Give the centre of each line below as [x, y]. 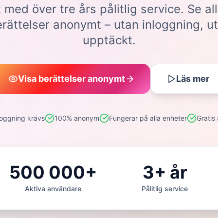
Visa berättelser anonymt [72, 79]
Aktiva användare [53, 189]
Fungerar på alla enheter [148, 118]
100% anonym [77, 118]
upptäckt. [109, 40]
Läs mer [193, 79]
